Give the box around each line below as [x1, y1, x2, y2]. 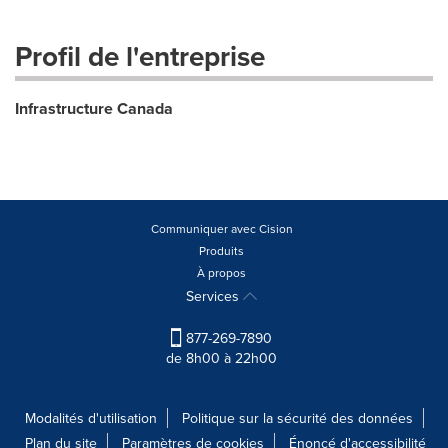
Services [186, 286, 243, 306]
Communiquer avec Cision [150, 220, 293, 237]
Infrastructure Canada [15, 97, 173, 120]
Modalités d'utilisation [24, 408, 157, 429]
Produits [199, 242, 244, 259]
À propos [197, 264, 246, 281]
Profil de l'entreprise [15, 36, 265, 76]
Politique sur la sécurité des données [181, 408, 413, 429]
